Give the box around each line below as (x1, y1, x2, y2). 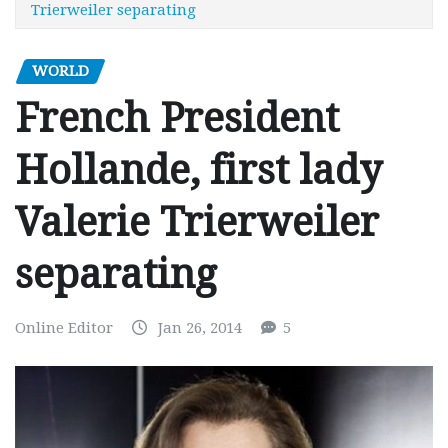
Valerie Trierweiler (15, 199, 379, 247)
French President (15, 95, 339, 143)
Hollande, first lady (15, 147, 382, 195)
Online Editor (15, 319, 113, 338)
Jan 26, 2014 (158, 319, 242, 338)
